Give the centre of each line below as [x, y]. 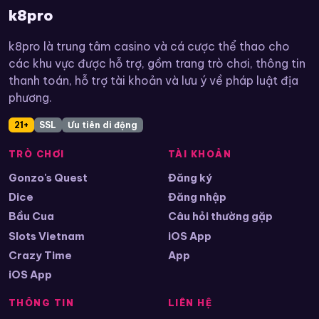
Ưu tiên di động [102, 125]
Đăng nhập [197, 197]
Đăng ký [190, 177]
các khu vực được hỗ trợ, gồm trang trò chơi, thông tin [157, 64]
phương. [30, 98]
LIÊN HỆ [190, 303]
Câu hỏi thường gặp [220, 216]
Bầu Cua [31, 216]
